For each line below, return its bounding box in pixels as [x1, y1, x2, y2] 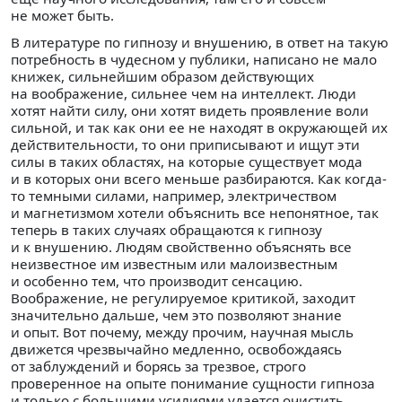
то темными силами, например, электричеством [11, 187, 336, 205]
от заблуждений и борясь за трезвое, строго [11, 357, 306, 376]
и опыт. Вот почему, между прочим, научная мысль [11, 323, 354, 342]
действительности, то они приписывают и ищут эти [11, 135, 360, 154]
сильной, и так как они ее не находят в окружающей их [11, 118, 388, 137]
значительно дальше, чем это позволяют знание [11, 306, 342, 325]
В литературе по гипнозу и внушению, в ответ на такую [11, 33, 389, 52]
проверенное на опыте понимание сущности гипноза [11, 374, 375, 393]
